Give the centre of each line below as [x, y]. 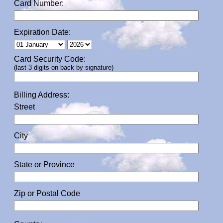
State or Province [44, 165]
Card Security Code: [50, 59]
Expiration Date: [42, 32]
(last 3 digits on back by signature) [64, 67]
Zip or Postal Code [47, 193]
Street [24, 107]
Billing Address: [42, 95]
